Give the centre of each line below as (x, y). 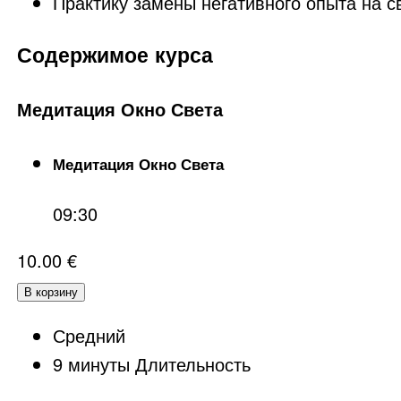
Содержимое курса (115, 55)
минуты (96, 364)
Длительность (190, 364)
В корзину (51, 293)
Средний (89, 336)
